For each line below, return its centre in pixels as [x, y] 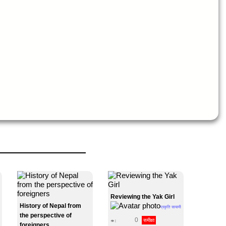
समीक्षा [149, 220]
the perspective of [46, 215]
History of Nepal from [50, 206]
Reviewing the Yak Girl [143, 197]
